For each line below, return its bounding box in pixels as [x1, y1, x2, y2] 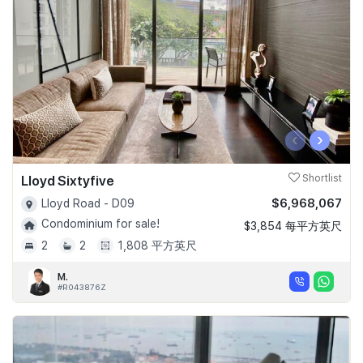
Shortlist [300, 172, 342, 184]
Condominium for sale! [41, 217, 160, 231]
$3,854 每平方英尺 [244, 219, 342, 233]
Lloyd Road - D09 [41, 196, 135, 210]
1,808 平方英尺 [117, 238, 197, 252]
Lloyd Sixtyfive [21, 172, 114, 189]
